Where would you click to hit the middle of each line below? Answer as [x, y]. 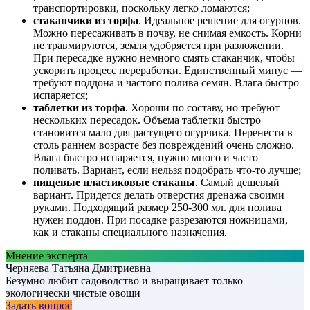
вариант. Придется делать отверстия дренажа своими [159, 195]
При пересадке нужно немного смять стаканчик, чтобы [164, 58]
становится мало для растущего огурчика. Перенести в [163, 133]
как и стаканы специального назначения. [130, 232]
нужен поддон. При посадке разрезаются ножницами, [161, 220]
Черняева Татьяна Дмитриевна [78, 268]
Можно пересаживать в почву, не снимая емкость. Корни [167, 33]
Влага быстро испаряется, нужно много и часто [146, 158]
